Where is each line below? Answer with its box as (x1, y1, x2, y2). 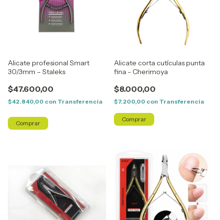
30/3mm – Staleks (8, 67, 65, 76)
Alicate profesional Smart (8, 58, 89, 67)
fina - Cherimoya (114, 67, 168, 76)
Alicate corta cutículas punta (114, 58, 205, 67)
